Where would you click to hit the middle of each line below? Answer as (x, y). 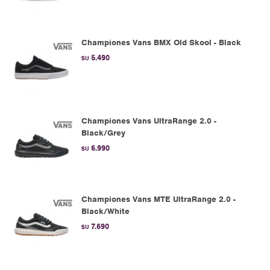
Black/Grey (103, 133)
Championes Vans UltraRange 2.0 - (149, 121)
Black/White (105, 211)
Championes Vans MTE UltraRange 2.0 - (159, 199)
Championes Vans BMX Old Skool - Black (161, 42)
